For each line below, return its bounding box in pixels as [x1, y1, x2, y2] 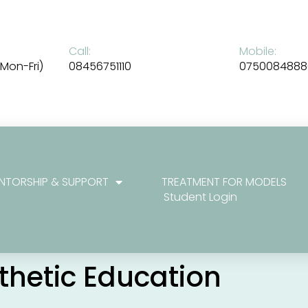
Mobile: [239, 43, 276, 59]
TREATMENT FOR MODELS [162, 174, 287, 190]
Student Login [164, 189, 238, 205]
